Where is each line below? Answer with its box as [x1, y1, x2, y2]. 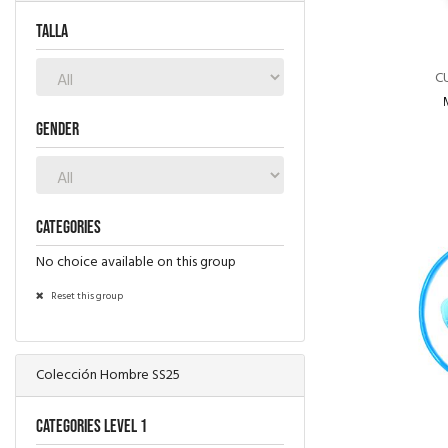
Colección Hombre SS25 [36, 363, 180, 387]
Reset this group [49, 287, 123, 304]
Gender [36, 118, 79, 140]
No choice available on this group [36, 250, 236, 274]
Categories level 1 [36, 415, 147, 437]
